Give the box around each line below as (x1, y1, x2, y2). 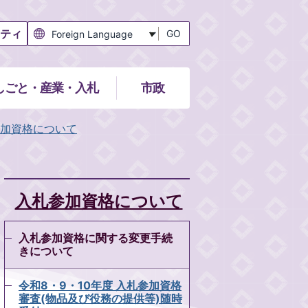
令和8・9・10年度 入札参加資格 (19, 278, 181, 292)
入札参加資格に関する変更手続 (19, 231, 173, 245)
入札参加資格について (14, 191, 183, 211)
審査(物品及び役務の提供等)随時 (19, 291, 182, 305)
